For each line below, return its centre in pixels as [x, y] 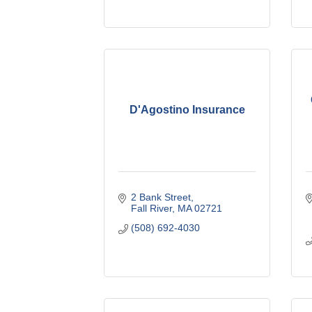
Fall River [151, 208]
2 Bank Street [161, 197]
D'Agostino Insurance [187, 109]
